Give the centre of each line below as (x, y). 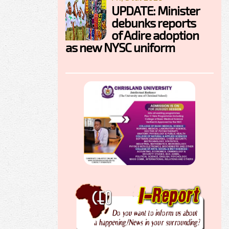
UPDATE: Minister (155, 11)
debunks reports (154, 23)
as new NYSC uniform (120, 48)
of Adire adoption (155, 35)
